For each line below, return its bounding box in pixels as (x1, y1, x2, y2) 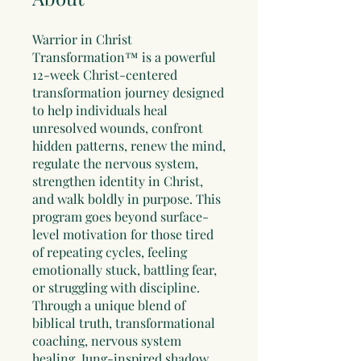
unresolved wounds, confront (32, 119, 203, 137)
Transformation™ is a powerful (32, 48, 216, 66)
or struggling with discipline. (32, 279, 200, 297)
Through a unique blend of (32, 297, 185, 314)
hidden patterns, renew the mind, (32, 137, 226, 155)
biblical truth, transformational (32, 314, 215, 332)
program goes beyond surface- (32, 208, 209, 226)
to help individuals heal (32, 102, 168, 119)
